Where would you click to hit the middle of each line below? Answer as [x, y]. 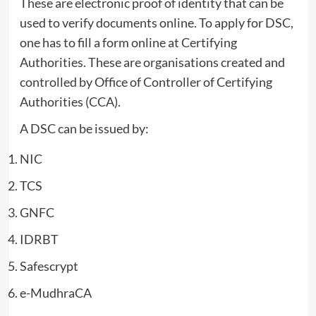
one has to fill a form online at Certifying [128, 42]
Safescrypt [49, 266]
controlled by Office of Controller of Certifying [146, 81]
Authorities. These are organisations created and [152, 62]
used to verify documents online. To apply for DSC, [156, 22]
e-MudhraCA [55, 292]
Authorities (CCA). [70, 101]
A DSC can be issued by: [84, 128]
